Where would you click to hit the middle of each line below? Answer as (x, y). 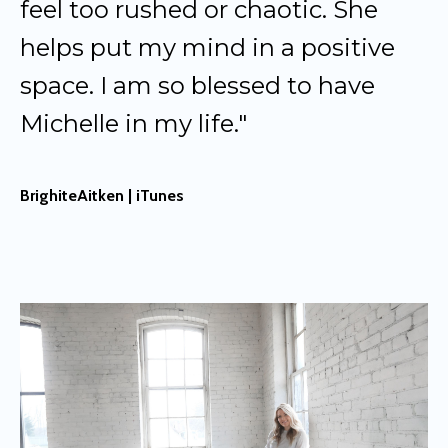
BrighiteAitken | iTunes (102, 195)
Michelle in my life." (133, 123)
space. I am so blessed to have (197, 85)
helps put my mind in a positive (207, 47)
